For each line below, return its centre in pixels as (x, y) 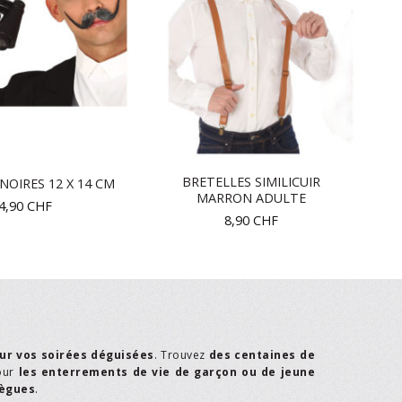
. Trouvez (181, 355)
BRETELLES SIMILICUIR (251, 182)
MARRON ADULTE (251, 198)
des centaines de (262, 355)
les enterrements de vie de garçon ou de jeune (166, 372)
